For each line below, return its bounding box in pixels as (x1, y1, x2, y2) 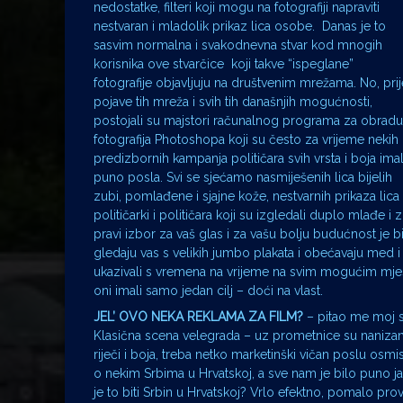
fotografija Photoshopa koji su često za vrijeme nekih (94, 132, 399, 148)
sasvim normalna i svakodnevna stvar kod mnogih (94, 38, 382, 53)
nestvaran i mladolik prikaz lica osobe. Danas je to (94, 19, 386, 34)
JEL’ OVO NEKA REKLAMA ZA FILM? (94, 309, 303, 325)
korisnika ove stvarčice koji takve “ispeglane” (94, 57, 354, 72)
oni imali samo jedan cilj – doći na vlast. (94, 283, 323, 299)
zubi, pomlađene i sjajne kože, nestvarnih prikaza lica (94, 189, 399, 204)
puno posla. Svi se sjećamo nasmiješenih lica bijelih (94, 170, 392, 185)
